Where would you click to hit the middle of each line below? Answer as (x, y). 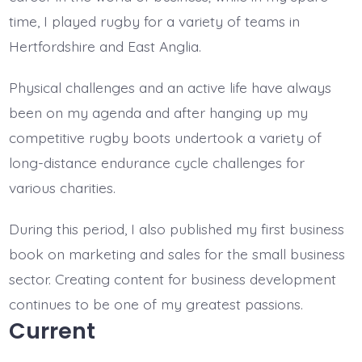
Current (52, 330)
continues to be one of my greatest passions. (156, 303)
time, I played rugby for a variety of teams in (154, 21)
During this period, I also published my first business (176, 228)
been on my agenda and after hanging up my (158, 112)
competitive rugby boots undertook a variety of (165, 137)
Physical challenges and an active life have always (170, 87)
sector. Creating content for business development (172, 278)
